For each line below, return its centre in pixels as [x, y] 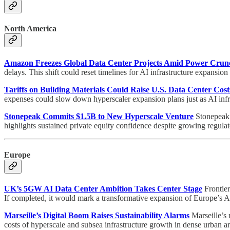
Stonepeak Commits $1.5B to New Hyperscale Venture [99, 116]
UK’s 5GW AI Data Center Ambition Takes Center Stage [103, 189]
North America [30, 29]
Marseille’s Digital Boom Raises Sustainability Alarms [97, 216]
